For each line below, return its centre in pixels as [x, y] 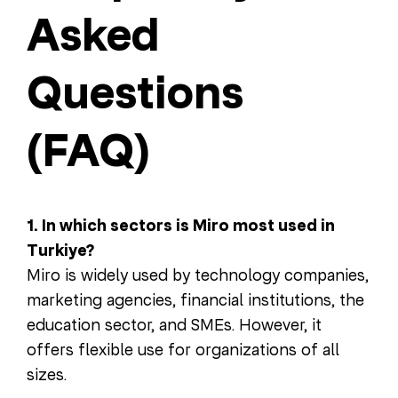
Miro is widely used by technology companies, [198, 275]
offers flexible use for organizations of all [183, 350]
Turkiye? [60, 251]
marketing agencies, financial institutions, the [195, 300]
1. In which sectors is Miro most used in [181, 226]
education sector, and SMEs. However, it [174, 325]
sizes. [47, 375]
